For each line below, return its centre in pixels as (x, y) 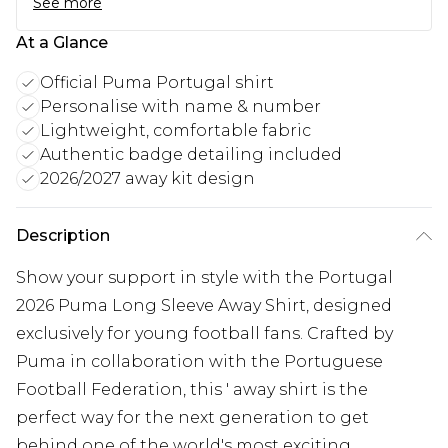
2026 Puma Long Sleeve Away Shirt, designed (204, 305)
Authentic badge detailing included (191, 154)
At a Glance (62, 42)
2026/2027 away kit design (147, 178)
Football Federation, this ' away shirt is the (192, 389)
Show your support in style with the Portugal (204, 277)
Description (63, 235)
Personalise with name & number (180, 106)
